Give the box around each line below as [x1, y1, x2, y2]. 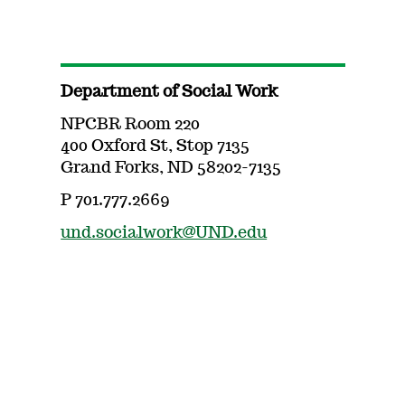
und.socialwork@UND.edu [61, 225, 268, 241]
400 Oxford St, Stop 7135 [61, 138, 250, 155]
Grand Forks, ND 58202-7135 [61, 160, 282, 176]
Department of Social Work [61, 84, 278, 100]
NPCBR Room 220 [61, 117, 201, 133]
